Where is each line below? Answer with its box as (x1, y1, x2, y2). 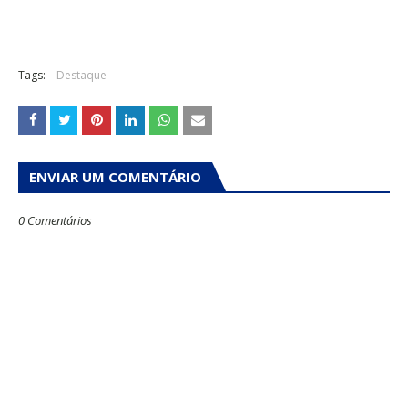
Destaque (56, 67, 107, 84)
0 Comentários (18, 212, 92, 229)
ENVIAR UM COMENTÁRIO (29, 168, 201, 187)
